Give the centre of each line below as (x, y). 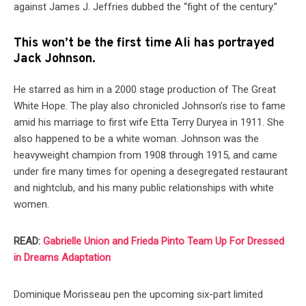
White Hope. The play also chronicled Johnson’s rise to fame (150, 106)
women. (31, 204)
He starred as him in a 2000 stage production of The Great (145, 89)
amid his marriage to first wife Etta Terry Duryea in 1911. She (149, 122)
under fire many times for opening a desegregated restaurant (151, 171)
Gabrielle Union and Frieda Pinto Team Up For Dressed (164, 241)
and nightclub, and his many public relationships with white (144, 188)
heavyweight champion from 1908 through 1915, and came (145, 155)
